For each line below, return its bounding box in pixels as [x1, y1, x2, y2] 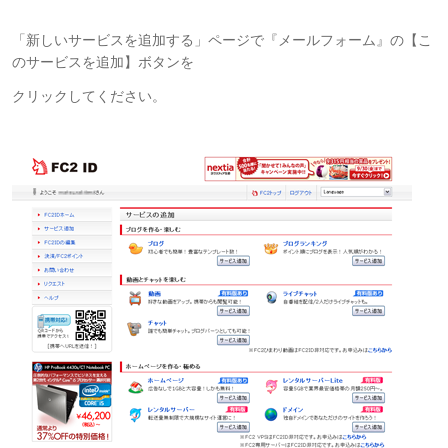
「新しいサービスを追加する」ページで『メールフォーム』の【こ [12, 31, 432, 48]
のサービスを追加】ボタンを [12, 53, 194, 70]
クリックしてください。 [12, 87, 166, 104]
